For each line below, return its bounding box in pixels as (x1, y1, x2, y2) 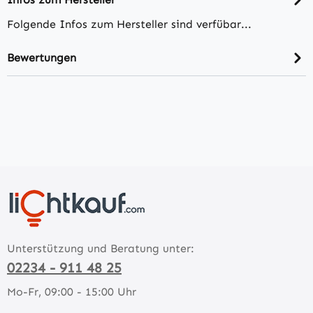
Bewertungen (7, 50, 76, 64)
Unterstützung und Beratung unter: (7, 242, 194, 256)
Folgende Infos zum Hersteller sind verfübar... (7, 17, 252, 31)
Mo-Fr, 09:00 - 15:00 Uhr (7, 285, 136, 299)
